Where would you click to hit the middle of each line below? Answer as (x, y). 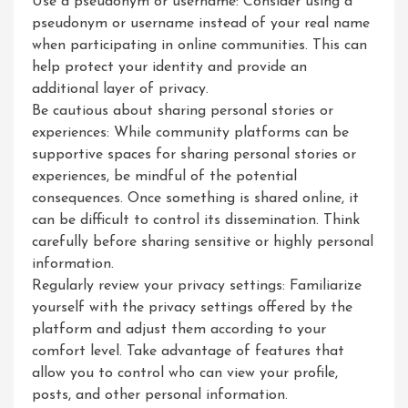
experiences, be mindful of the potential (164, 177)
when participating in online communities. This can (199, 46)
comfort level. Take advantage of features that (188, 352)
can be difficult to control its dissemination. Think (196, 220)
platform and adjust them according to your (179, 330)
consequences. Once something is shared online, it (195, 199)
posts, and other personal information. (160, 395)
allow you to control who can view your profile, (185, 373)
